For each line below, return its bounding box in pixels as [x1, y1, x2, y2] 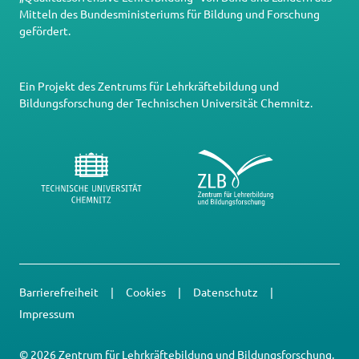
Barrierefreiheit [19, 284, 101, 300]
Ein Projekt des [19, 79, 98, 94]
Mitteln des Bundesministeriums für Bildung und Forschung [19, 6, 320, 22]
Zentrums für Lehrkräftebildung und [98, 79, 279, 94]
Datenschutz [193, 284, 260, 300]
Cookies [126, 284, 168, 300]
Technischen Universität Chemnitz [135, 95, 310, 111]
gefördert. [19, 23, 71, 38]
